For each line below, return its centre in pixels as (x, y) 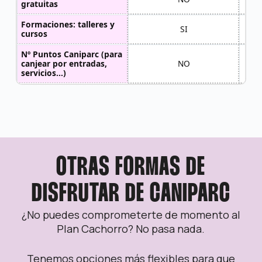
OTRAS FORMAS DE (131, 168)
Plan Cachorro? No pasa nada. (131, 229)
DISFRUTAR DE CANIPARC (131, 195)
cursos (35, 33)
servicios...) (44, 73)
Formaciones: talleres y (68, 24)
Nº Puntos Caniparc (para (72, 54)
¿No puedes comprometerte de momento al (131, 215)
